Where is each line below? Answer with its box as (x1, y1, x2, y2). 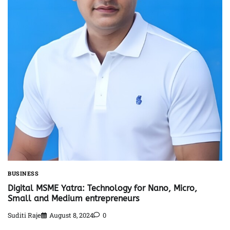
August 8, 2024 (49, 211, 93, 220)
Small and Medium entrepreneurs (8, 193, 139, 203)
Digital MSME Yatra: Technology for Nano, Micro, (8, 183, 197, 193)
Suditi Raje (8, 211, 41, 220)
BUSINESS (8, 170, 39, 178)
